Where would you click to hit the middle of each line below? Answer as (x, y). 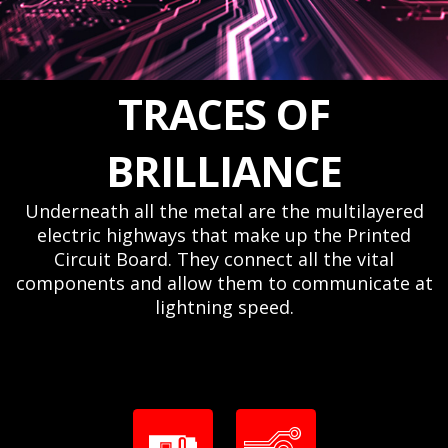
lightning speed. (224, 307)
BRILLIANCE (224, 170)
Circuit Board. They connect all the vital (224, 259)
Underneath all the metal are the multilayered (224, 211)
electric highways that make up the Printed (224, 235)
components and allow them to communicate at (224, 283)
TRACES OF (224, 113)
